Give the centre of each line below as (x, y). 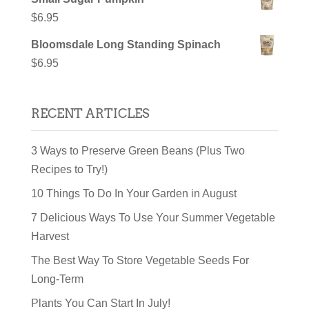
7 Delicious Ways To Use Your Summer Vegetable (153, 217)
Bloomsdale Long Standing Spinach (126, 44)
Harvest (50, 236)
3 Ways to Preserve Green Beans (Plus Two (138, 150)
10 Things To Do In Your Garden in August (133, 193)
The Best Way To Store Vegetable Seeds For (140, 260)
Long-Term (57, 279)
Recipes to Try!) (69, 169)
